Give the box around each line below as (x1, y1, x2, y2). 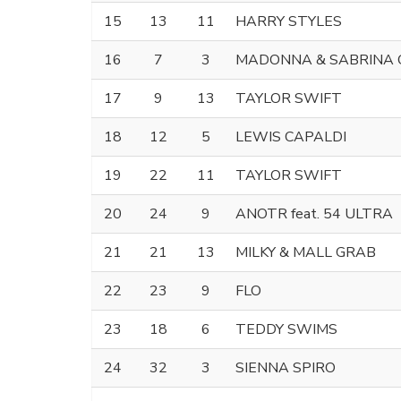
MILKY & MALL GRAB (235, 242, 376, 262)
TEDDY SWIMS (235, 319, 337, 339)
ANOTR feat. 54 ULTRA (235, 203, 393, 224)
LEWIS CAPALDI (235, 126, 346, 147)
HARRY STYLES (235, 11, 342, 31)
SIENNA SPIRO (235, 357, 336, 378)
